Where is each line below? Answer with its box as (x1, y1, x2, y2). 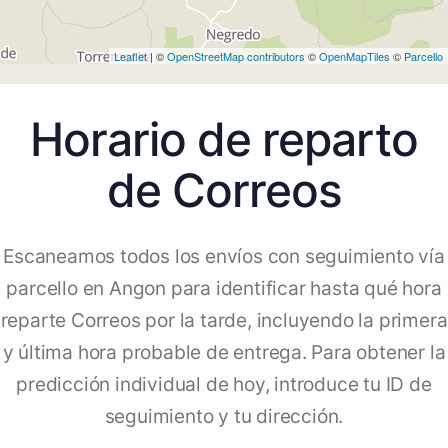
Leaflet (114, 48, 147, 65)
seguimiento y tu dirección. (104, 405, 344, 429)
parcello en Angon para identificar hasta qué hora (6, 277, 442, 301)
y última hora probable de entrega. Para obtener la (2, 341, 446, 365)
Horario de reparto (30, 111, 418, 168)
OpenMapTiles (319, 48, 390, 65)
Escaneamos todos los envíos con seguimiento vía (3, 245, 445, 269)
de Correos (106, 162, 342, 219)
